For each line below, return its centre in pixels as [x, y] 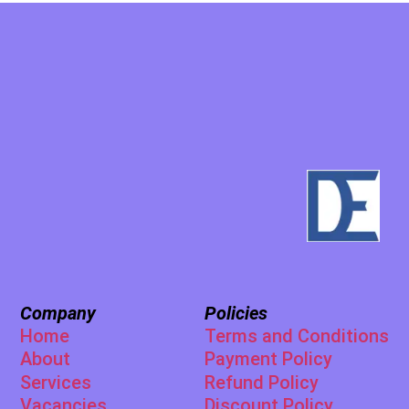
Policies [236, 313]
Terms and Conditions [296, 336]
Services [56, 382]
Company [58, 313]
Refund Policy [261, 382]
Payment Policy [268, 359]
